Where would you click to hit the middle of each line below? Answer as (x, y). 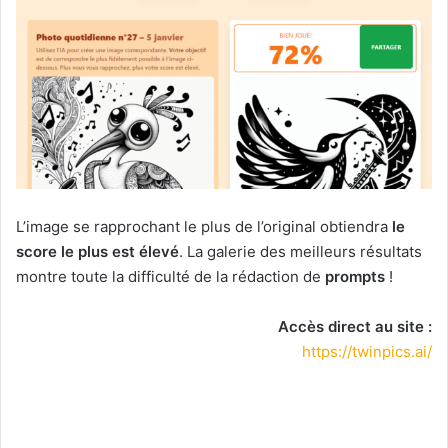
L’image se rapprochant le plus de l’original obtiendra (204, 226)
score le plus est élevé (97, 251)
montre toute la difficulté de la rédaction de (170, 276)
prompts (355, 276)
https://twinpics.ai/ (367, 351)
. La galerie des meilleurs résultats (300, 251)
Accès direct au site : (355, 326)
